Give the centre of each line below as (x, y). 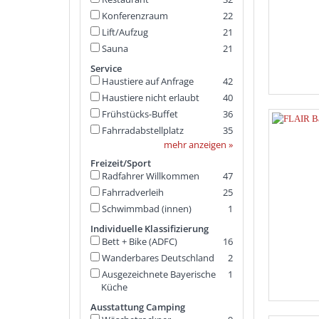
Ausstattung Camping (138, 307)
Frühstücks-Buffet (140, 114)
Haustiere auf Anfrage (148, 81)
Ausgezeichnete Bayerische (159, 274)
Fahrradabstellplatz (143, 130)
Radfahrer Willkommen (151, 176)
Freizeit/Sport (121, 163)
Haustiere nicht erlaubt (151, 98)
